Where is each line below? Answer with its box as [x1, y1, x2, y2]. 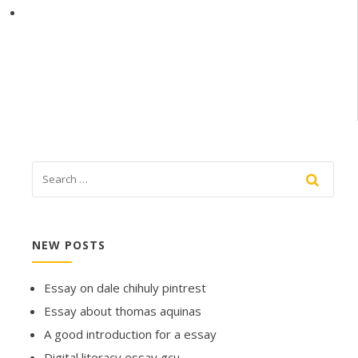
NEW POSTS [32, 237, 105, 253]
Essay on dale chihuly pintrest [44, 280, 206, 296]
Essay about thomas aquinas [44, 303, 201, 320]
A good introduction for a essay [44, 326, 217, 343]
